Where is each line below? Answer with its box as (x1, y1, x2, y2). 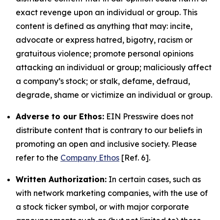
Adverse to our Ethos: (16, 111, 104, 121)
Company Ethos (60, 153, 119, 163)
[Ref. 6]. (119, 153, 152, 163)
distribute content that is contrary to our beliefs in (16, 125, 202, 135)
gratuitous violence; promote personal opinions (16, 49, 193, 58)
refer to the (16, 153, 60, 163)
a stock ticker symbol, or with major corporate (16, 202, 189, 212)
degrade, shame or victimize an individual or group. (16, 90, 212, 100)
